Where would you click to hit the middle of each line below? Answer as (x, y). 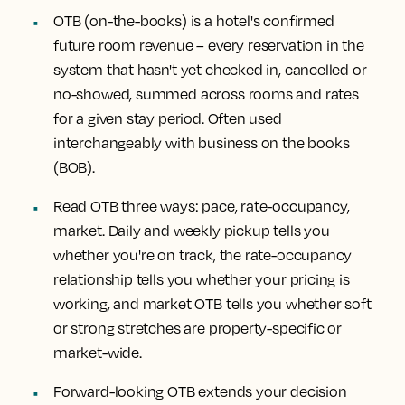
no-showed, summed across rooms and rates (206, 94)
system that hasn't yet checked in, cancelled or (210, 70)
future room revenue (123, 45)
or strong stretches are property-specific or (198, 328)
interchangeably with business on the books (202, 143)
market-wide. (98, 353)
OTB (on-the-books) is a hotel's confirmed (194, 21)
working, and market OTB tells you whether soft (212, 304)
